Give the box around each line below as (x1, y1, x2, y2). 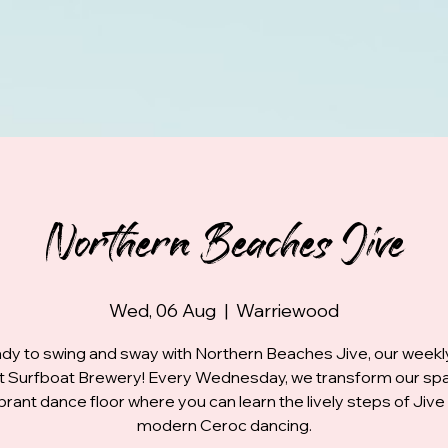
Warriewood (236, 298, 339, 322)
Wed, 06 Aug (109, 298, 216, 322)
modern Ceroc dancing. (136, 414, 312, 435)
